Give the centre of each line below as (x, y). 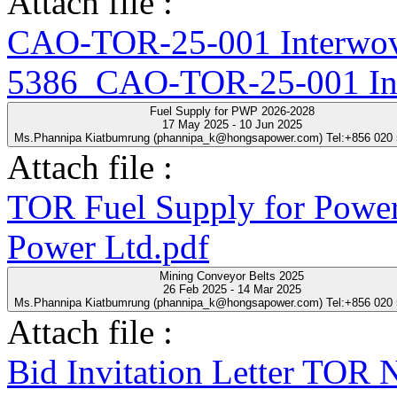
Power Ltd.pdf (108, 246)
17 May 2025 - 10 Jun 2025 (232, 124)
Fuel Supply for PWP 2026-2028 (232, 111)
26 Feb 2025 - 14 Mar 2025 (232, 289)
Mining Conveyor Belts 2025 (232, 276)
